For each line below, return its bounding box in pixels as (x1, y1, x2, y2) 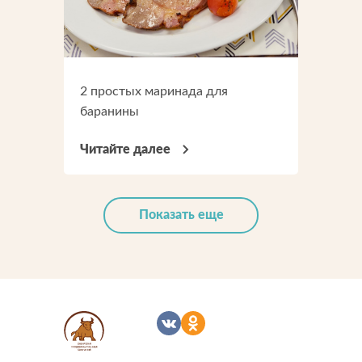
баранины (80, 105, 139, 118)
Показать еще (138, 208, 224, 221)
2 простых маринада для (80, 85, 228, 98)
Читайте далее (80, 143, 170, 156)
